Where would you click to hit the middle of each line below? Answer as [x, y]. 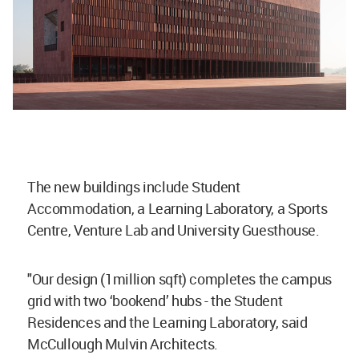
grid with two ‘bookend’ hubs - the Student [155, 300]
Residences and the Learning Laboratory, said [167, 322]
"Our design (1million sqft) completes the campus [179, 278]
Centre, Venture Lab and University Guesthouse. [175, 230]
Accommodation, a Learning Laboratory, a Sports [177, 208]
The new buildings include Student [134, 186]
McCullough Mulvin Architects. [124, 343]
